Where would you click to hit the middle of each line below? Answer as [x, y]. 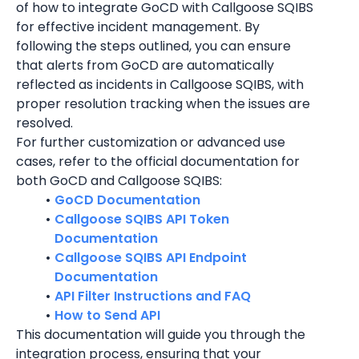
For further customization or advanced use [151, 142]
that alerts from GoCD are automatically [145, 65]
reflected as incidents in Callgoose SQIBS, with [160, 85]
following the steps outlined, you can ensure [153, 46]
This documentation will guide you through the [161, 335]
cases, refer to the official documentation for [158, 161]
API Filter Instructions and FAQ [152, 296]
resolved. [44, 123]
